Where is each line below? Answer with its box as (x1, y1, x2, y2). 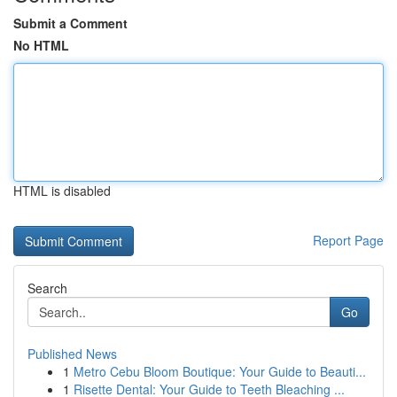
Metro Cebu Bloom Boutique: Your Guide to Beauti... (74, 362, 366, 380)
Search (27, 279, 67, 297)
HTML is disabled (13, 182, 111, 199)
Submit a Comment (13, 14, 128, 32)
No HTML (13, 36, 69, 54)
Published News (27, 345, 117, 362)
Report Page (313, 231, 384, 249)
